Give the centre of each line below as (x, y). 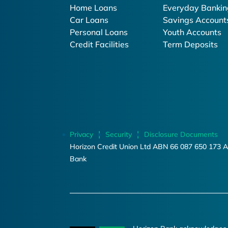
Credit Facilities (99, 44)
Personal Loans (99, 32)
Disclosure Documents (181, 134)
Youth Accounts (192, 32)
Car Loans (89, 20)
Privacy (81, 134)
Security (119, 134)
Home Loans (93, 8)
